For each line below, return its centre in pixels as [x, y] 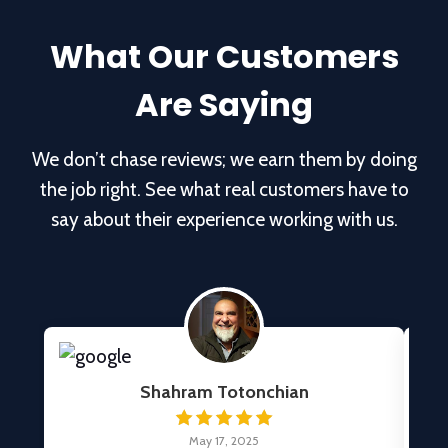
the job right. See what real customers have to [224, 189]
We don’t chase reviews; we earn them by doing [224, 159]
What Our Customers [224, 56]
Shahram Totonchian [224, 391]
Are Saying [224, 104]
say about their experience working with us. [224, 219]
